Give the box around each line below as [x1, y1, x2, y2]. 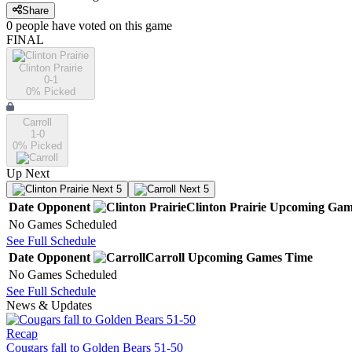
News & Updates [6, 299, 92, 313]
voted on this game [75, 19, 172, 33]
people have [16, 19, 75, 33]
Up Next [6, 167, 49, 181]
